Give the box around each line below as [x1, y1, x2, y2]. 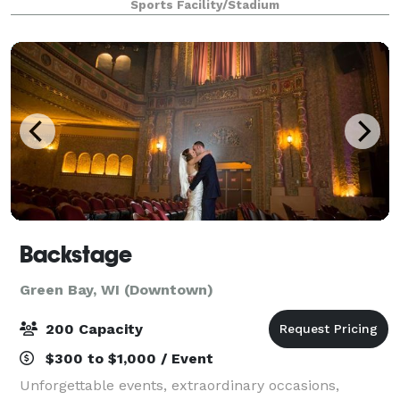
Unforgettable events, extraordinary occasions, [20, 376, 339, 394]
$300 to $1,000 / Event [41, 349, 213, 367]
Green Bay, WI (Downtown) [20, 280, 213, 298]
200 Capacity [41, 320, 143, 337]
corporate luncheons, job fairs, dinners [20, 12, 287, 29]
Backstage [20, 240, 132, 268]
